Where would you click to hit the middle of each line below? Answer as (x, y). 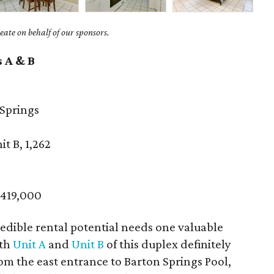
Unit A (30, 244)
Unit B (88, 244)
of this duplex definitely (168, 244)
